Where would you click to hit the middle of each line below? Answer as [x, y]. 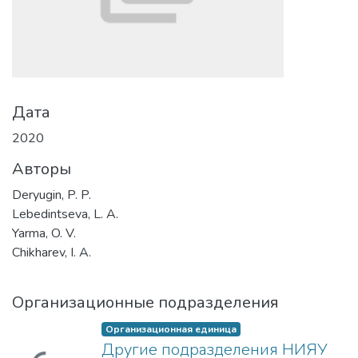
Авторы [42, 169]
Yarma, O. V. [44, 233]
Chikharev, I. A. [52, 253]
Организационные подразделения [145, 302]
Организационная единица [171, 329]
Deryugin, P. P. [52, 195]
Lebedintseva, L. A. [65, 214]
